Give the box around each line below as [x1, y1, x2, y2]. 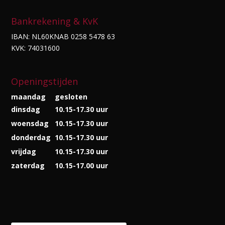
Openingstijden [11, 75, 78, 88]
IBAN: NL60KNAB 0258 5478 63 [11, 31, 116, 41]
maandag [11, 92, 46, 102]
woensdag [11, 119, 49, 129]
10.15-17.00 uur [55, 161, 108, 171]
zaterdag [11, 161, 45, 171]
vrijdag [11, 147, 37, 157]
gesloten [55, 92, 88, 102]
